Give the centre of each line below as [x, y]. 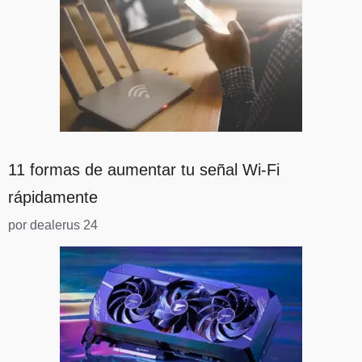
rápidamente [53, 198]
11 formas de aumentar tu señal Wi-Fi [144, 170]
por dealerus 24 [53, 225]
